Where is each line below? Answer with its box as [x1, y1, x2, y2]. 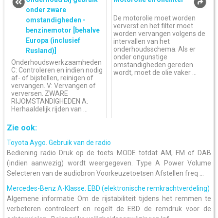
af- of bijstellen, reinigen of [11, 74, 94, 82]
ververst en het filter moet [113, 22, 194, 30]
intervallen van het [113, 37, 170, 46]
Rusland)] [26, 47, 57, 55]
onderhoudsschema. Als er [113, 45, 196, 54]
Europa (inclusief [26, 36, 81, 45]
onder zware [26, 6, 67, 14]
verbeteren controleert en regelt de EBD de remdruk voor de [6, 204, 212, 213]
